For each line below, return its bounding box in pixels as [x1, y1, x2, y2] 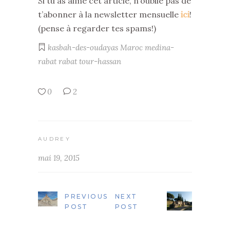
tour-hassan [79, 56, 121, 66]
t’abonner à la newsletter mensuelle [38, 9, 181, 20]
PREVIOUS [65, 193, 108, 201]
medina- [145, 42, 174, 52]
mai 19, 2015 [38, 153, 80, 163]
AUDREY [38, 136, 71, 143]
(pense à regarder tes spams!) [38, 23, 156, 33]
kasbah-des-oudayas [48, 42, 118, 52]
